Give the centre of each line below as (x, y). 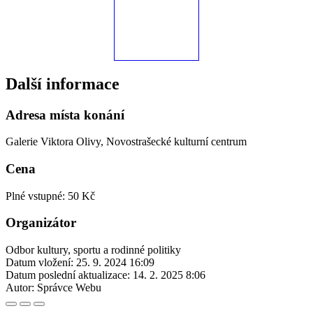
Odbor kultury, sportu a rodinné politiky (93, 250)
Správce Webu (69, 288)
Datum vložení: (39, 263)
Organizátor (41, 223)
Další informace (63, 83)
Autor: (20, 288)
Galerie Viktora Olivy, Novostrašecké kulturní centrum (126, 142)
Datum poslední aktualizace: (68, 275)
